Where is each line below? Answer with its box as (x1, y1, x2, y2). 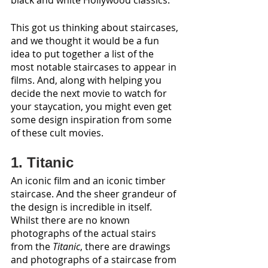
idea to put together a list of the (11, 47, 156, 60)
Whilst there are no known (11, 214, 132, 227)
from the (11, 240, 53, 253)
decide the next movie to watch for (11, 87, 169, 100)
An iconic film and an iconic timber (11, 174, 168, 187)
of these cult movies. (11, 126, 103, 139)
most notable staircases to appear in (11, 60, 179, 74)
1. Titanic (11, 154, 74, 170)
